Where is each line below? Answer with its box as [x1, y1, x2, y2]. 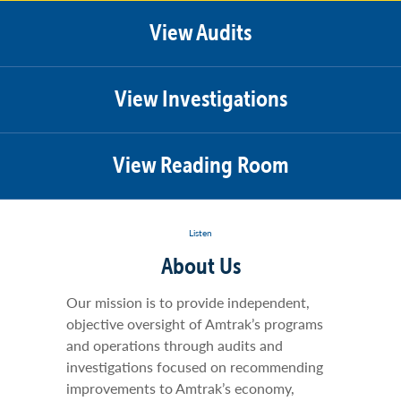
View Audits [149, 18, 252, 46]
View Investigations [114, 84, 287, 112]
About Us [160, 252, 241, 279]
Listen [189, 226, 212, 239]
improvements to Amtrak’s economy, [66, 378, 294, 398]
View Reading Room [112, 150, 289, 178]
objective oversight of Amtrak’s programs [66, 313, 323, 334]
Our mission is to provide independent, [66, 292, 310, 312]
